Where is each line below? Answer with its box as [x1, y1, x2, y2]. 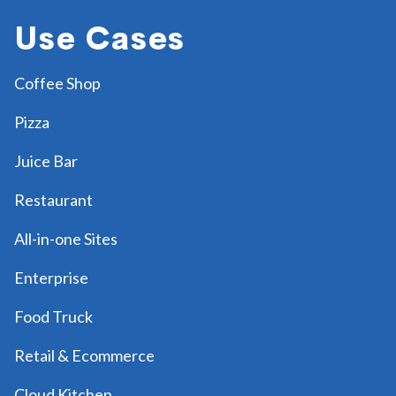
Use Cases [14, 18, 187, 59]
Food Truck [14, 306, 93, 326]
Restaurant [14, 189, 93, 209]
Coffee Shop [14, 72, 101, 93]
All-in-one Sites [14, 228, 118, 248]
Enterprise [14, 267, 88, 287]
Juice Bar [14, 150, 78, 171]
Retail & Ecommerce [14, 345, 155, 365]
